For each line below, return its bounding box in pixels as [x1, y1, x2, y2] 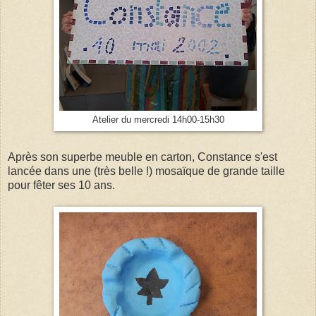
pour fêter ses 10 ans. [8, 179, 115, 192]
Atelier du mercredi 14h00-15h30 [92, 114, 224, 125]
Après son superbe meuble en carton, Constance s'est [8, 151, 277, 164]
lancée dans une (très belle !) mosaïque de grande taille [8, 165, 285, 178]
